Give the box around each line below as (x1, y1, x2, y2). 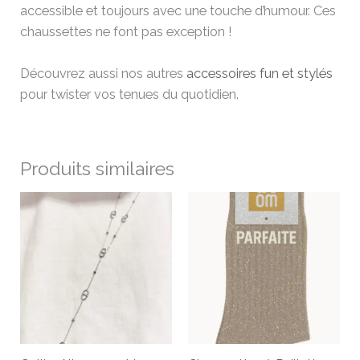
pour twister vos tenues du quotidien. (20, 87, 239, 102)
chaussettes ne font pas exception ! (20, 23, 232, 39)
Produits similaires (20, 157, 175, 179)
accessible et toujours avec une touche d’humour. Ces (20, 2, 337, 18)
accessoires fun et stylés (186, 66, 333, 81)
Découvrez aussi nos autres (20, 66, 187, 81)
